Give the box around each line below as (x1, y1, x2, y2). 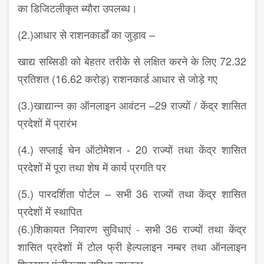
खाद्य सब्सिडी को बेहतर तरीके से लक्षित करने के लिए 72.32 (18, 53, 246, 69)
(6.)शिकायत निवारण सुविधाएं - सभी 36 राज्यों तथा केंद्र (18, 221, 246, 237)
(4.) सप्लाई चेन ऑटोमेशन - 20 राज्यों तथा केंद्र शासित (18, 141, 246, 157)
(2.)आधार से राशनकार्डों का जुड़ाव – (18, 27, 158, 42)
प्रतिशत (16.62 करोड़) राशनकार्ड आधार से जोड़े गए (18, 71, 217, 87)
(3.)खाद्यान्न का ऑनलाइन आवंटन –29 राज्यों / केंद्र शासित (18, 97, 246, 113)
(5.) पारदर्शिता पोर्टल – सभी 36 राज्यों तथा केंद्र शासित (18, 186, 246, 202)
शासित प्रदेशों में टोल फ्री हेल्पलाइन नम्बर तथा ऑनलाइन (18, 239, 246, 255)
